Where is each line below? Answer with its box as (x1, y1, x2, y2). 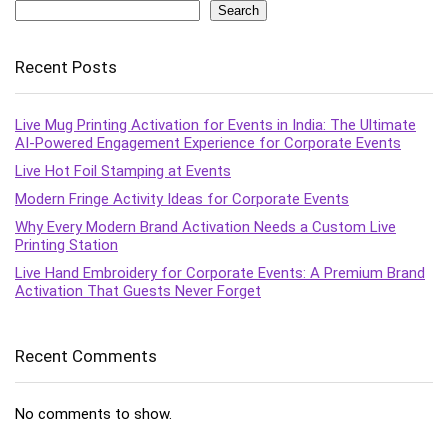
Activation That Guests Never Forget (15, 281, 261, 300)
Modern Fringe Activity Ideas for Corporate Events (15, 189, 349, 208)
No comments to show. (15, 404, 172, 423)
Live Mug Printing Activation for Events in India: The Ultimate (15, 115, 416, 134)
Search (218, 2, 259, 18)
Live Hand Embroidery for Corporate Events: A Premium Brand (15, 263, 425, 282)
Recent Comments (15, 345, 157, 366)
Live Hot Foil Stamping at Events (15, 161, 231, 180)
